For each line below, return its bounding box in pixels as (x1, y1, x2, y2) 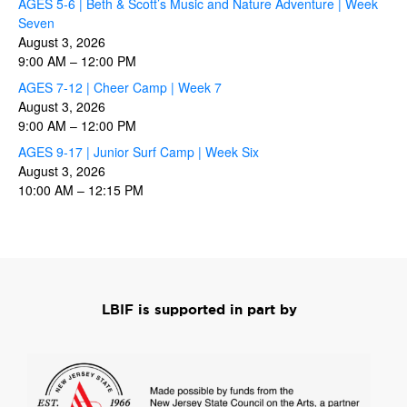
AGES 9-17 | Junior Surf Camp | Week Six (18, 143, 259, 162)
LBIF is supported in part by (101, 301, 297, 320)
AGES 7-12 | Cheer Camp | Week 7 (18, 77, 222, 96)
